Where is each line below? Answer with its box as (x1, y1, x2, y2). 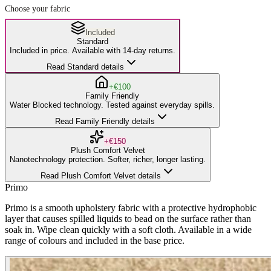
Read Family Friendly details (55, 116, 155, 126)
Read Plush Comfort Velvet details (40, 171, 161, 180)
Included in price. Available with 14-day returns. (10, 45, 175, 55)
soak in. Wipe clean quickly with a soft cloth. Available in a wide (5, 224, 252, 235)
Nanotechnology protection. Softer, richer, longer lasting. (10, 154, 206, 164)
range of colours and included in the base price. (5, 235, 184, 246)
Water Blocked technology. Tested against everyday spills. (10, 100, 215, 109)
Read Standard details (47, 62, 124, 71)
